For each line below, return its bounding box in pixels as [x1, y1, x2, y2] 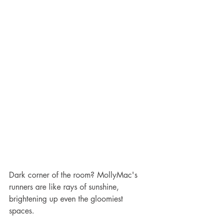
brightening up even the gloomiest [9, 193, 125, 204]
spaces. [9, 205, 34, 216]
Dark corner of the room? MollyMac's [9, 169, 140, 180]
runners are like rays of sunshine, [9, 181, 121, 192]
